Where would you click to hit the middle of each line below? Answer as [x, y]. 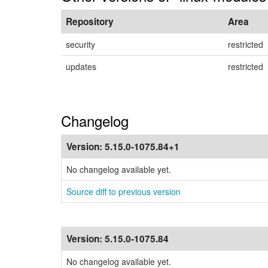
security [80, 44]
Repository [90, 22]
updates [81, 66]
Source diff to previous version [124, 191]
